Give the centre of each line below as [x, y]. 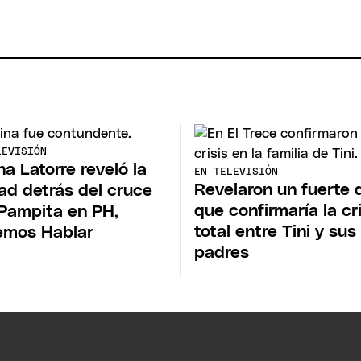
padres [222, 253]
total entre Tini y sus [275, 232]
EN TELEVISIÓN [236, 172]
